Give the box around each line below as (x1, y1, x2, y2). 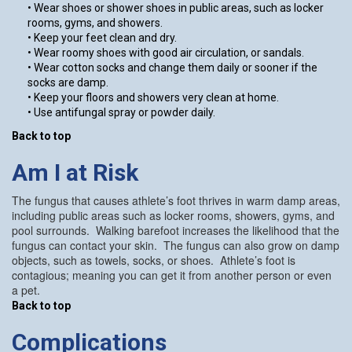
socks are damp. (27, 75, 108, 89)
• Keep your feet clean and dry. (27, 31, 177, 44)
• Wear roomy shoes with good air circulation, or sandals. (27, 46, 304, 59)
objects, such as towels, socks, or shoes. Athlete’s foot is (12, 251, 295, 268)
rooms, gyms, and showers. (27, 16, 163, 29)
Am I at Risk (12, 158, 138, 186)
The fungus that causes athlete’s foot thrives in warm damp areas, (12, 192, 340, 208)
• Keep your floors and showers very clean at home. (27, 90, 279, 104)
